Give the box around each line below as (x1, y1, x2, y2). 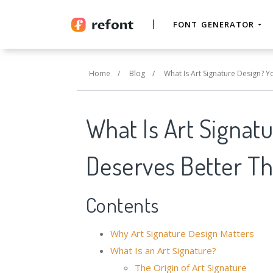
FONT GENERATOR (173, 19, 258, 30)
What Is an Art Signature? (110, 244, 216, 257)
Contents (85, 191, 159, 218)
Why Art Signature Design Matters (110, 227, 254, 239)
